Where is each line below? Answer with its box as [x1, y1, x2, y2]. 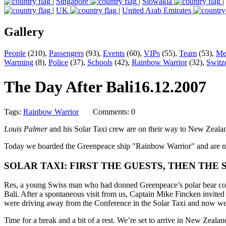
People [4, 48, 26, 58]
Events [103, 48, 125, 58]
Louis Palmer [4, 124, 49, 133]
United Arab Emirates [122, 6, 193, 15]
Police [48, 58, 68, 67]
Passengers [49, 48, 84, 58]
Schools [87, 58, 112, 67]
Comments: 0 [93, 107, 135, 116]
